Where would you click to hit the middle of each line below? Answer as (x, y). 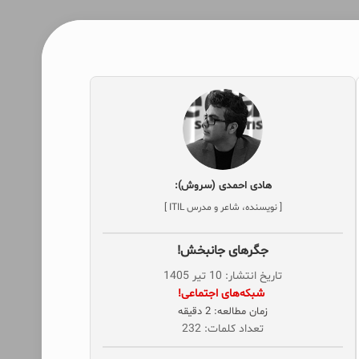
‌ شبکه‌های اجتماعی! (223, 294)
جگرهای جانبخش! (223, 251)
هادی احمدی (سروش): (223, 186)
